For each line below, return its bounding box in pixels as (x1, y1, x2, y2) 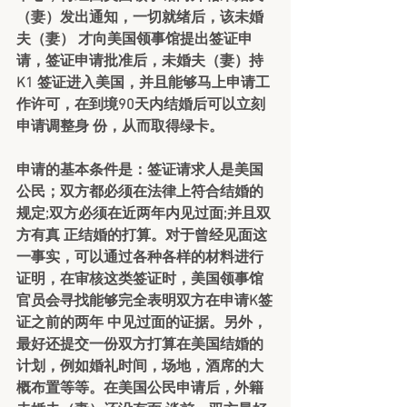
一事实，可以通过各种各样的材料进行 (16, 249, 263, 267)
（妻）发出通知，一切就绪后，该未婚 (16, 9, 263, 27)
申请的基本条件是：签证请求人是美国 (16, 162, 263, 180)
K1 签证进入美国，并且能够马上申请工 (16, 74, 270, 93)
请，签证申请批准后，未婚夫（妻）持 (16, 53, 263, 71)
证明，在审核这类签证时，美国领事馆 (16, 271, 263, 289)
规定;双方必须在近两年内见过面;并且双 (16, 205, 271, 223)
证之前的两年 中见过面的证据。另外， (16, 314, 267, 333)
